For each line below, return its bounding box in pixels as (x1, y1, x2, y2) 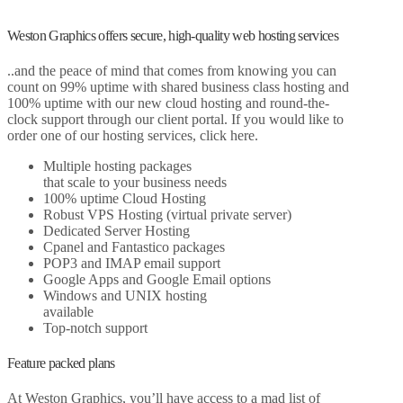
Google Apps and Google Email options (43, 271, 271, 287)
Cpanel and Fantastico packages (43, 238, 225, 255)
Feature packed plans (7, 355, 115, 372)
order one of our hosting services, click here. (7, 127, 258, 143)
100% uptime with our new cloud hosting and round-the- (7, 94, 329, 111)
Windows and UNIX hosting (43, 287, 207, 303)
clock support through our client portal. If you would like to (7, 111, 344, 127)
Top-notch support (43, 319, 148, 336)
